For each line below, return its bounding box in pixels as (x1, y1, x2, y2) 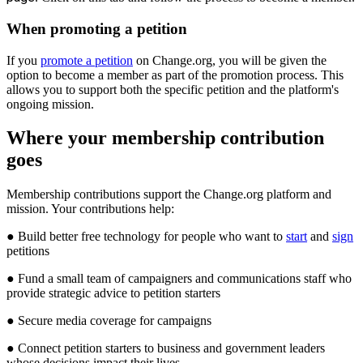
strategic (49, 286, 91, 301)
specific (164, 82, 203, 96)
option (6, 67, 39, 82)
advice (94, 286, 127, 301)
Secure (18, 314, 53, 328)
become (55, 67, 95, 82)
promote (41, 53, 83, 67)
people (181, 229, 216, 244)
